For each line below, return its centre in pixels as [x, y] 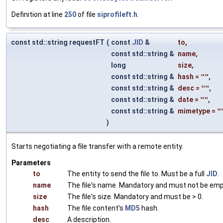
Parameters [31, 163]
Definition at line [38, 14]
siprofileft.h [117, 14]
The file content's [96, 208]
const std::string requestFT [58, 42]
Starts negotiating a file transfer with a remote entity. [97, 146]
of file [87, 14]
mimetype [194, 111]
